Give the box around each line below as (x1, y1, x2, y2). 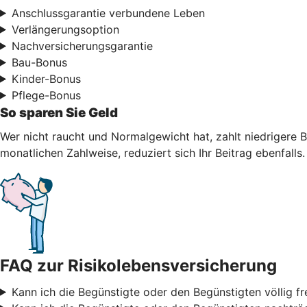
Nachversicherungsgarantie (11, 38, 153, 53)
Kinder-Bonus (11, 71, 81, 86)
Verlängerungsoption (11, 22, 119, 36)
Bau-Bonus (11, 55, 67, 69)
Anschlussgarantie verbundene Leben (11, 5, 205, 20)
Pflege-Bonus (11, 88, 81, 102)
